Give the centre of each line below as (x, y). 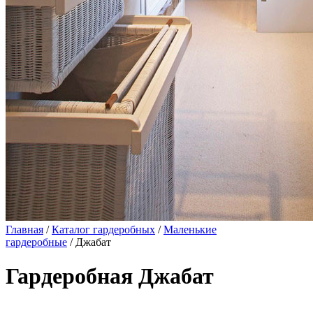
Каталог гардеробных (103, 230)
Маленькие (190, 230)
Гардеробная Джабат (110, 276)
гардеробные (36, 242)
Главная (24, 230)
